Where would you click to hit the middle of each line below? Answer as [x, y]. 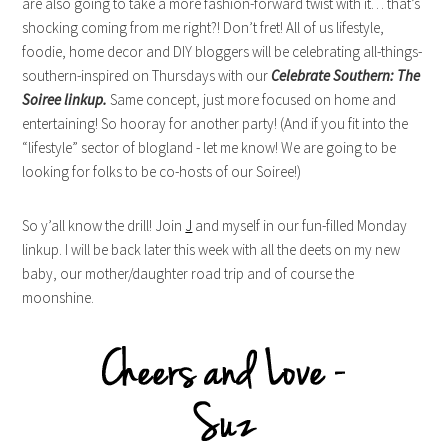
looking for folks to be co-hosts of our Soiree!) [162, 171]
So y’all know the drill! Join [104, 225]
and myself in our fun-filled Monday [300, 225]
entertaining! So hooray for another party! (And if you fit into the [215, 123]
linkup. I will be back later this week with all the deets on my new [211, 249]
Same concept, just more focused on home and [252, 99]
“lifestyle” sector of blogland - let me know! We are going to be [209, 147]
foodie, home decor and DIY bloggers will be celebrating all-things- [222, 51]
